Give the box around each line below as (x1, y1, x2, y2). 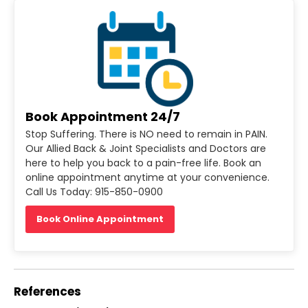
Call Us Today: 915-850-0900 (25, 185, 163, 199)
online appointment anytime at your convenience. (25, 170, 269, 185)
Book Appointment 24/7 (25, 108, 180, 126)
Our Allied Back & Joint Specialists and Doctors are (25, 142, 266, 156)
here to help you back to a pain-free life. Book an (25, 156, 261, 170)
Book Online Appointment (36, 212, 164, 226)
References (14, 283, 81, 300)
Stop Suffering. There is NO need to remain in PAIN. (25, 127, 267, 142)
